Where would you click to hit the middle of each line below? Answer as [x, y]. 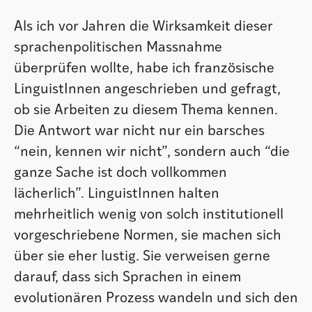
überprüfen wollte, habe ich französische [144, 69]
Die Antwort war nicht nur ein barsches [139, 131]
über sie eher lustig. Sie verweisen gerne [142, 257]
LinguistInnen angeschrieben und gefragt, [147, 89]
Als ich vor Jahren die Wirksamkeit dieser [143, 27]
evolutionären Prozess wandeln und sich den [156, 298]
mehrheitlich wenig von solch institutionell [149, 215]
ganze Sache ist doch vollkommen [120, 173]
